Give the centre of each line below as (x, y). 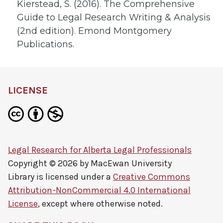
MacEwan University (131, 163)
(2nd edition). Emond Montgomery (94, 31)
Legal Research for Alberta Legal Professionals (100, 150)
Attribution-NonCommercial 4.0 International (99, 190)
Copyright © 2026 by (49, 163)
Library (21, 177)
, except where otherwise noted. (100, 204)
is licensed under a (74, 177)
